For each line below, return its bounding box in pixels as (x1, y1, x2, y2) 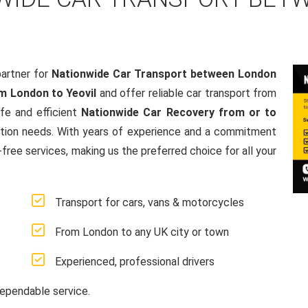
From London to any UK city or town (55, 225, 229, 239)
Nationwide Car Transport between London (51, 67, 277, 80)
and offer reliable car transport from (96, 87, 276, 100)
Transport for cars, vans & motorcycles (55, 196, 244, 209)
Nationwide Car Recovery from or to (81, 106, 277, 119)
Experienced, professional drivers (55, 255, 214, 268)
